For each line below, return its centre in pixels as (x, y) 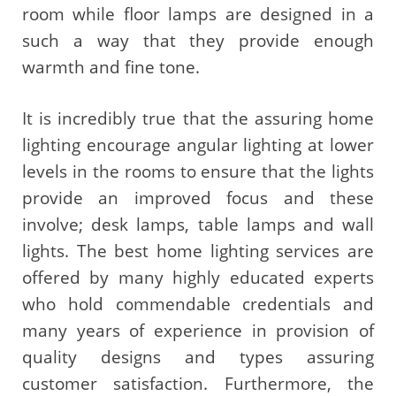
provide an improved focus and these (198, 198)
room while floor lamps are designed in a (198, 14)
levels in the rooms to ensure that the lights (198, 172)
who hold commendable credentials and (198, 305)
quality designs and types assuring (198, 358)
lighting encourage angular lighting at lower (198, 145)
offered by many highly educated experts (198, 278)
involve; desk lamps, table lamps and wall (198, 225)
